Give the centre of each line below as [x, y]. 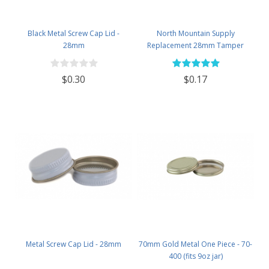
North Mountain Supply [195, 34]
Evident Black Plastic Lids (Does [195, 58]
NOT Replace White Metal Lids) [195, 70]
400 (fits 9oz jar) [195, 256]
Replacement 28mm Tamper [195, 46]
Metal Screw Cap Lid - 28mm [74, 244]
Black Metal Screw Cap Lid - [74, 34]
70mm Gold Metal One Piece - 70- [195, 244]
